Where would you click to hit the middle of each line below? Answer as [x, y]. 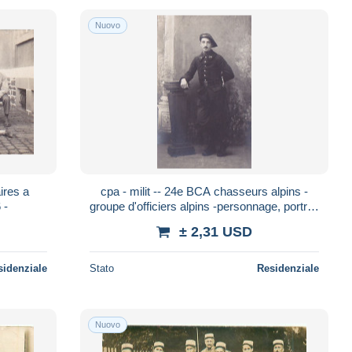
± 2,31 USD [215, 231]
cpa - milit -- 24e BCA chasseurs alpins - [111, 191]
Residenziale [288, 268]
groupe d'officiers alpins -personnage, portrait [204, 206]
